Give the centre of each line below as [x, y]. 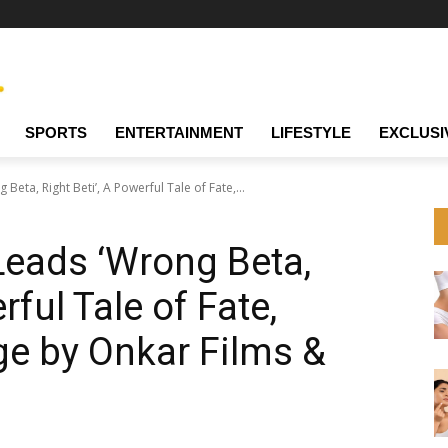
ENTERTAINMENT [179, 133]
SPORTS [56, 133]
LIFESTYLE [311, 133]
